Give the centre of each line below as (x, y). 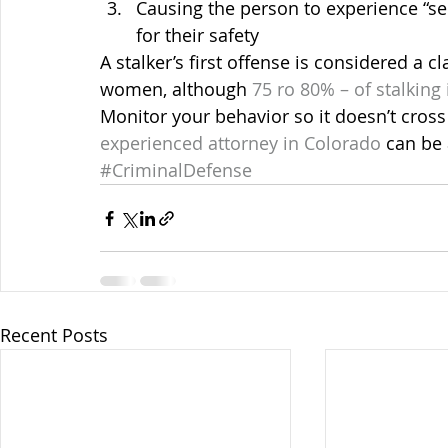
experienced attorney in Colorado (240, 143)
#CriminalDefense (176, 170)
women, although (176, 89)
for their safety (197, 35)
